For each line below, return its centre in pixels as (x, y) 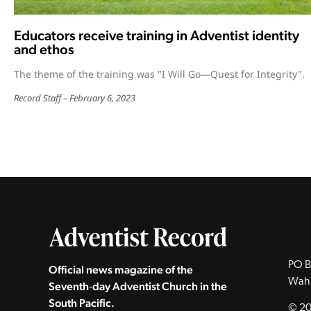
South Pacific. (82, 303)
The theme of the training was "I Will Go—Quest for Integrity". (159, 74)
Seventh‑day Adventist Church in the (138, 286)
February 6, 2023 (102, 98)
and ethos (44, 50)
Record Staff (37, 98)
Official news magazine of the (121, 269)
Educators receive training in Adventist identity (157, 36)
